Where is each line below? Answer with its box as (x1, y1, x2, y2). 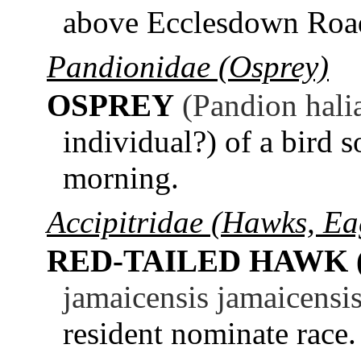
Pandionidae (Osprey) (47, 48, 329, 84)
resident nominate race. (63, 315, 356, 351)
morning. (63, 160, 179, 195)
